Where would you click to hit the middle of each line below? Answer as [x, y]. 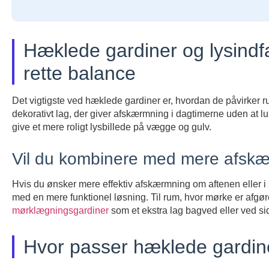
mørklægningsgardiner [60, 211]
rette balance [80, 74]
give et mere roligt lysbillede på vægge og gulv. [112, 127]
